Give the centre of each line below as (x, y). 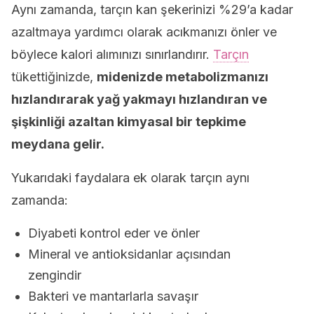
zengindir (55, 275)
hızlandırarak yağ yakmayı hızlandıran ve (139, 100)
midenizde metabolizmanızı (183, 77)
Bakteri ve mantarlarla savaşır (113, 296)
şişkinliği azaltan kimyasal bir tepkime (129, 122)
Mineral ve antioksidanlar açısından (129, 254)
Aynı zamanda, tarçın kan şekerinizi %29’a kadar (152, 10)
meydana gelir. (58, 144)
